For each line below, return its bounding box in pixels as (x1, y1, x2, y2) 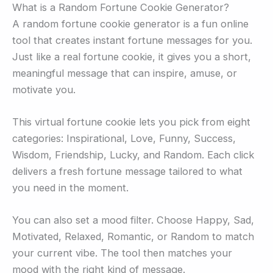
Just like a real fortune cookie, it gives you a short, (12, 50, 251, 63)
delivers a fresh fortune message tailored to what (12, 165, 243, 177)
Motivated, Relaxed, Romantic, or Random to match (12, 230, 254, 243)
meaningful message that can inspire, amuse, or (12, 66, 237, 79)
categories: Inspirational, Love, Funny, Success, (12, 132, 236, 144)
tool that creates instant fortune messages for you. (12, 34, 252, 46)
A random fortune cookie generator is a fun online (12, 17, 249, 30)
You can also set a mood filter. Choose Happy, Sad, (12, 214, 254, 227)
